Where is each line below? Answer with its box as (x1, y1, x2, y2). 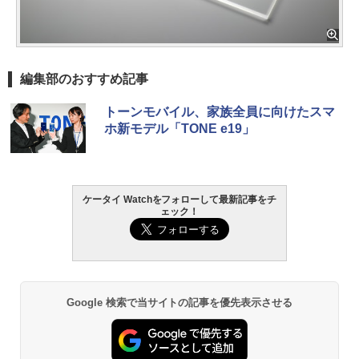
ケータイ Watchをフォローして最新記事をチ (82, 194, 277, 206)
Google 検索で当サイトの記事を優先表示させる (66, 296, 293, 309)
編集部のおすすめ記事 (20, 72, 148, 87)
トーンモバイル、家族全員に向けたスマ (104, 105, 335, 119)
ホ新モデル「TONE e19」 (104, 122, 255, 136)
